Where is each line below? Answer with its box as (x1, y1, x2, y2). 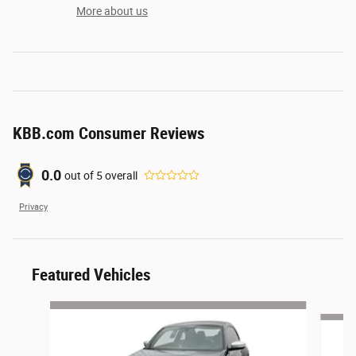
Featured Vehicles (32, 265, 151, 285)
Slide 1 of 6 (12, 302, 65, 315)
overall (103, 168, 137, 182)
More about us (76, 5, 148, 18)
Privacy (19, 202, 48, 213)
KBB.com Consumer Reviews (13, 124, 205, 144)
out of (64, 168, 96, 182)
